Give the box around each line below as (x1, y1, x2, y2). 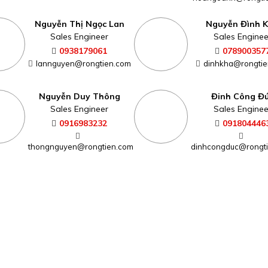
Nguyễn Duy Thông (38, 90, 120, 102)
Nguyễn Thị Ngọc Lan (34, 18, 124, 29)
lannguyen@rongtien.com (35, 58, 131, 68)
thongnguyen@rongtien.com (28, 141, 133, 151)
